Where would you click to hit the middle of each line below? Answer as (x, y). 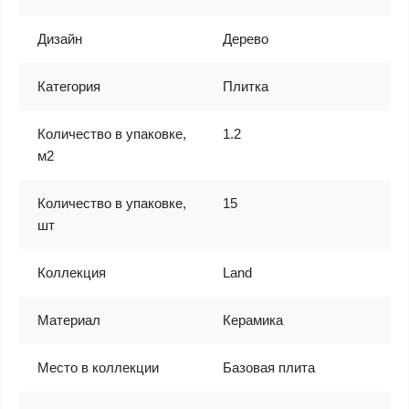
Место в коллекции (98, 367)
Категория (69, 86)
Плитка (246, 86)
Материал (69, 320)
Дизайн (60, 39)
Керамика (253, 320)
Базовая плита (269, 367)
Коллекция (72, 273)
